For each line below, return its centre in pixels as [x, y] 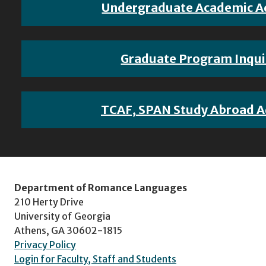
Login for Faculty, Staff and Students [95, 259]
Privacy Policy [45, 245]
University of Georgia [62, 216]
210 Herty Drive [49, 202]
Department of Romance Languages [101, 188]
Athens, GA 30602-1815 [68, 230]
